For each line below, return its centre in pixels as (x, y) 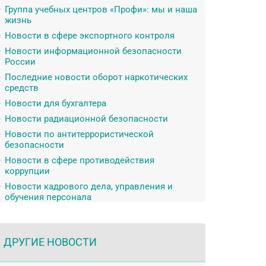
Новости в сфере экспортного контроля (90, 36)
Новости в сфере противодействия (80, 160)
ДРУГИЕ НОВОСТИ (50, 242)
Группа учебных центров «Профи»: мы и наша (101, 9)
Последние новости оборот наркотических (96, 77)
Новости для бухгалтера (56, 103)
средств (22, 88)
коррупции (27, 171)
